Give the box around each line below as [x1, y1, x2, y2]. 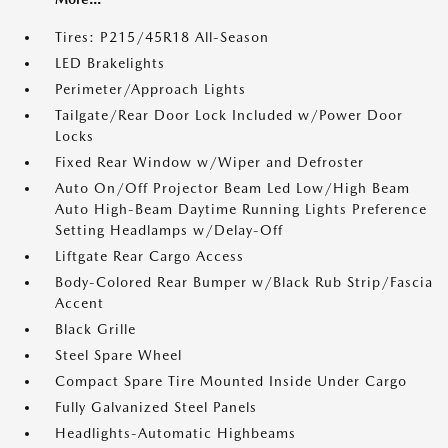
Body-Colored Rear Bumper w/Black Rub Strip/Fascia [55, 274, 433, 290]
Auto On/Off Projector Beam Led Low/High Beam [55, 180, 410, 196]
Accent [55, 295, 104, 311]
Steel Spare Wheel [55, 347, 182, 363]
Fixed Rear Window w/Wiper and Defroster [55, 154, 364, 170]
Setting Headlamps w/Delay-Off [55, 222, 283, 238]
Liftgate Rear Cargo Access [55, 248, 244, 264]
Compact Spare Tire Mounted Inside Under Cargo [55, 373, 407, 389]
